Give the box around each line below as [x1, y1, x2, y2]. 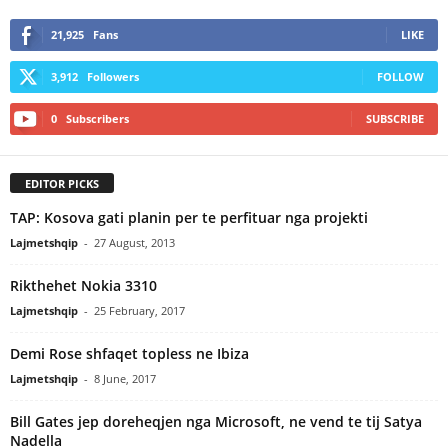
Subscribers [66, 110, 129, 126]
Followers [87, 68, 139, 84]
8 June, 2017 [94, 370, 156, 386]
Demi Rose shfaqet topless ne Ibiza [10, 343, 249, 363]
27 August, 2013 [94, 234, 175, 250]
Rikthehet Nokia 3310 [10, 275, 157, 295]
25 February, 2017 [94, 302, 185, 318]
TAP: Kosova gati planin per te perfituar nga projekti [10, 207, 368, 227]
